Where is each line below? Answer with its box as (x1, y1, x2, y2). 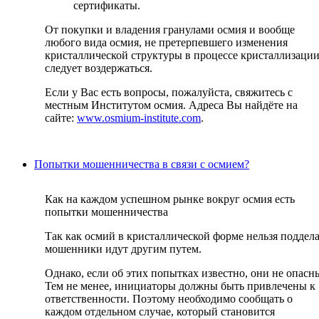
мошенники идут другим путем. (45, 243, 202, 256)
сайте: (45, 112, 77, 125)
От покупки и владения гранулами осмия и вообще (45, 23, 295, 36)
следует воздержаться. (45, 62, 152, 75)
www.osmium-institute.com (77, 112, 201, 125)
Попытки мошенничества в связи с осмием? (34, 158, 249, 171)
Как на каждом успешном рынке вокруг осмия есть (45, 193, 295, 206)
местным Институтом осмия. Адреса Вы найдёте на (45, 99, 298, 112)
